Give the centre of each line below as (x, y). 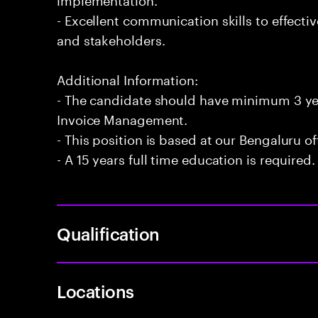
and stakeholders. (111, 38)
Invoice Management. (122, 118)
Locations (95, 291)
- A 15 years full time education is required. (186, 158)
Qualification (108, 234)
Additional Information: (127, 78)
